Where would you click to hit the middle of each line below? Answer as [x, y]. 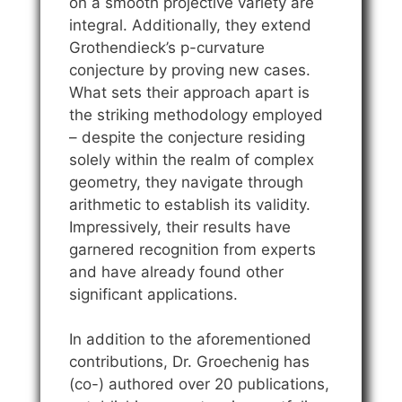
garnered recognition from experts [192, 249]
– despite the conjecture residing [187, 137]
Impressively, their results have [180, 227]
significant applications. [153, 294]
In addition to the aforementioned [190, 340]
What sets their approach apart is [189, 92]
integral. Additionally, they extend [190, 25]
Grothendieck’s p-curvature [167, 47]
